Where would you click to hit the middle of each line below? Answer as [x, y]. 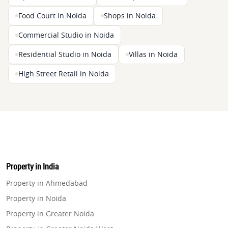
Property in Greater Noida [50, 214]
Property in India [32, 167]
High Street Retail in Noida [64, 74]
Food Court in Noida [52, 16]
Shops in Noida [130, 16]
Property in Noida [36, 198]
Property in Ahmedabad [47, 183]
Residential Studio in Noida [65, 55]
